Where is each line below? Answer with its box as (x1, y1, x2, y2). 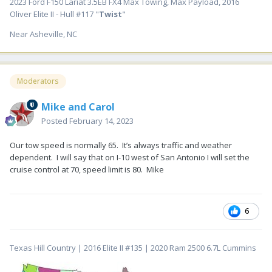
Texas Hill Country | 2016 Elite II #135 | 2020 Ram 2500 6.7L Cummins (10, 242, 256, 253)
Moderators (17, 76, 59, 87)
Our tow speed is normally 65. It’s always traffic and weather (10, 139, 232, 151)
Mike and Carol (41, 100, 115, 114)
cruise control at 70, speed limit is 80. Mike (10, 163, 164, 175)
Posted (41, 115, 69, 126)
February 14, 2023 (69, 115, 134, 126)
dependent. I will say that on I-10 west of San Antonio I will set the (10, 151, 250, 163)
